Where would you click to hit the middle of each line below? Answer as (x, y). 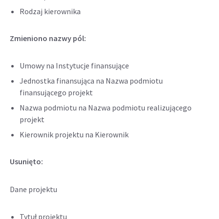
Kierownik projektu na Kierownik (74, 134)
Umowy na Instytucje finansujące (74, 66)
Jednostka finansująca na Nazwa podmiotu (91, 81)
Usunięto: (26, 161)
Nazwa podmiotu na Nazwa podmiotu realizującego (106, 108)
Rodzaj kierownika (50, 11)
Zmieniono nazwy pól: (48, 38)
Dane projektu (33, 189)
